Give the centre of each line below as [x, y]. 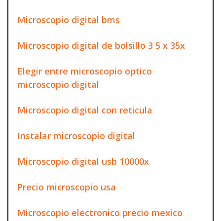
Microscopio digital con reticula [85, 110]
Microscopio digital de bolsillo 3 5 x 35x [101, 45]
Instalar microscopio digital [76, 135]
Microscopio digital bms [69, 19]
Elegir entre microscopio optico [85, 71]
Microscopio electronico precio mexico [100, 212]
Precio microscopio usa [67, 187]
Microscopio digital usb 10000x [83, 161]
